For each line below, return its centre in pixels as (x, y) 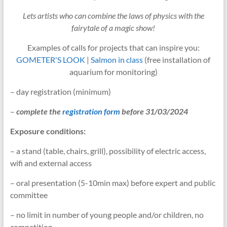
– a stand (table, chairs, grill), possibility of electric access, (108, 151)
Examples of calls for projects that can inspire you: (113, 47)
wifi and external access (51, 163)
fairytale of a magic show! (113, 28)
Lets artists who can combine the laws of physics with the (113, 15)
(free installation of (177, 60)
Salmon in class (117, 60)
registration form (91, 111)
